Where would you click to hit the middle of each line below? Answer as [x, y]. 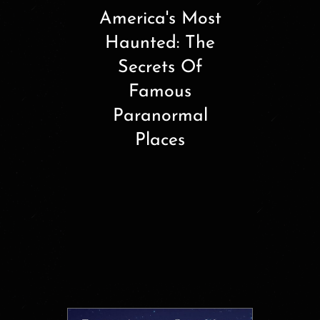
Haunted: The [160, 44]
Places [160, 141]
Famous [160, 92]
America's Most [160, 19]
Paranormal [160, 116]
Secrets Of [160, 68]
